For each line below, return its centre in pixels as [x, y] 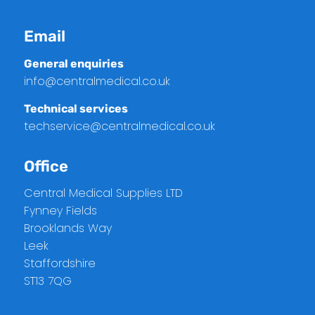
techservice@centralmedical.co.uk [119, 126]
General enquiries [73, 64]
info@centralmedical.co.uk [97, 82]
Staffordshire [59, 264]
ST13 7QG [47, 281]
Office [46, 166]
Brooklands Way [67, 229]
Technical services [76, 108]
